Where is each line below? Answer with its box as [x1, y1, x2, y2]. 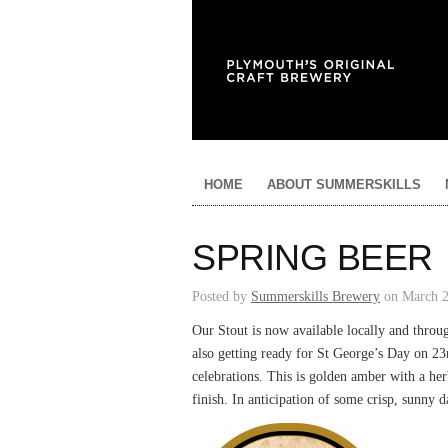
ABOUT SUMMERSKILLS [267, 177, 421, 192]
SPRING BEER [192, 237, 433, 278]
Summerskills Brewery [251, 289, 380, 304]
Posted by [192, 289, 251, 304]
